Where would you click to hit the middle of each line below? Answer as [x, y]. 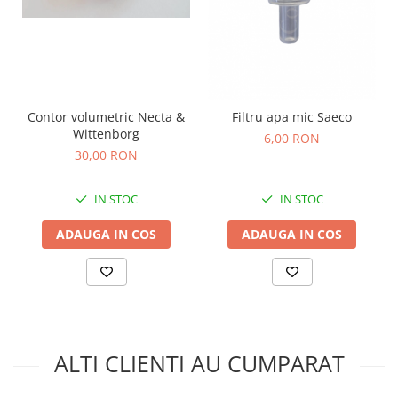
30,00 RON [106, 155]
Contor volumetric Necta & [106, 116]
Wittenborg [106, 133]
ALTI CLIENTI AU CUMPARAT [199, 363]
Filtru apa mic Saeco [292, 116]
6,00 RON [292, 138]
